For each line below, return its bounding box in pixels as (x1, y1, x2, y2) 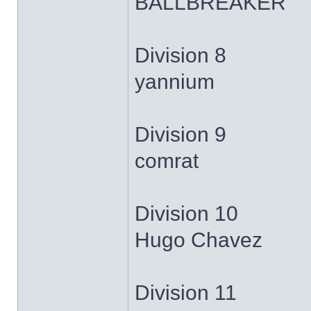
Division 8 (135, 44, 226, 67)
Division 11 (135, 281, 237, 304)
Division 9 (135, 123, 226, 146)
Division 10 (135, 202, 238, 225)
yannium (135, 70, 215, 93)
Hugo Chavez (135, 228, 262, 251)
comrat (135, 149, 199, 172)
